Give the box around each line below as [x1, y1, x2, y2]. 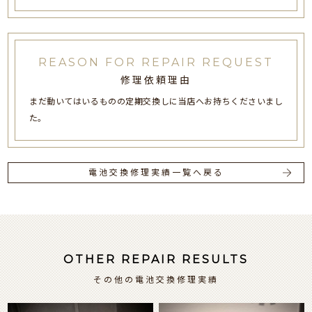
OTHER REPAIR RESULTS [63, 252, 249, 266]
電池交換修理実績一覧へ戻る [88, 167, 224, 178]
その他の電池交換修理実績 [93, 274, 219, 285]
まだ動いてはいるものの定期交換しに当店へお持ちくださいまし [29, 95, 283, 107]
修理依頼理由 [120, 74, 192, 87]
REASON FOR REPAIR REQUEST [38, 55, 274, 69]
